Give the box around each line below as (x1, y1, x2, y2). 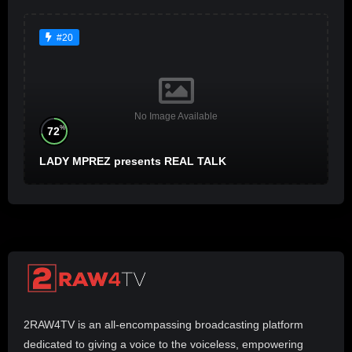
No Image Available (134, 110, 218, 122)
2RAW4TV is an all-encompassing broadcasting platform (24, 318, 303, 332)
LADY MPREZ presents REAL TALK (39, 155, 226, 168)
